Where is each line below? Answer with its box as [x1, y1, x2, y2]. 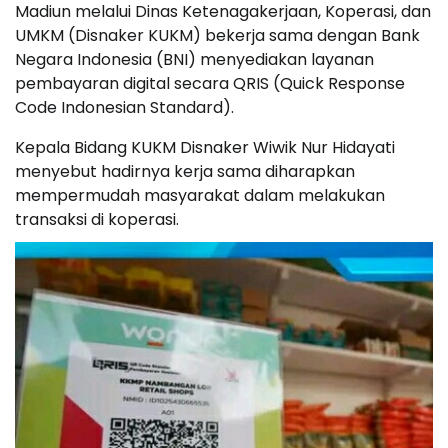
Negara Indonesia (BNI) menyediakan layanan [15, 48, 374, 72]
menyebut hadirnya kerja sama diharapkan [15, 160, 355, 184]
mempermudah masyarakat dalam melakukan [15, 184, 385, 208]
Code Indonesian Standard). [15, 96, 234, 120]
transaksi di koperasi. [15, 208, 179, 232]
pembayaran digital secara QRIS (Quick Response [15, 72, 405, 96]
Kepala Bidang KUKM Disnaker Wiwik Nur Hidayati [15, 136, 395, 160]
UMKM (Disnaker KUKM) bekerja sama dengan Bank [15, 24, 420, 48]
